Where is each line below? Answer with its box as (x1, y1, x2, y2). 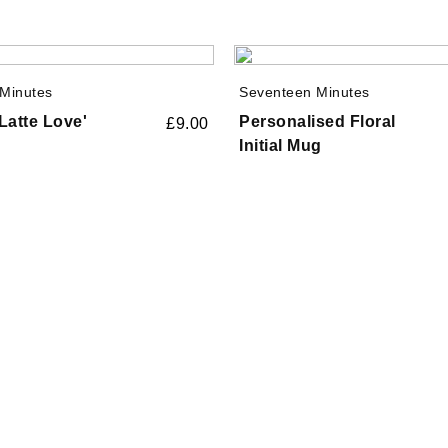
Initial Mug (239, 136, 322, 154)
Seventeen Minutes (239, 83, 370, 100)
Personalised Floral (239, 112, 396, 130)
